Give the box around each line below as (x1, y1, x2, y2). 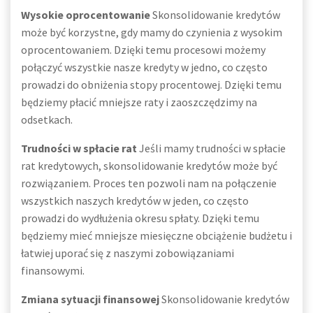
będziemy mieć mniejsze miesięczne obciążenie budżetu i (21, 228, 292, 242)
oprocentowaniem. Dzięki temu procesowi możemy (21, 43, 265, 57)
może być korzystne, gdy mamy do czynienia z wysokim (21, 25, 282, 39)
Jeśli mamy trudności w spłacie (137, 141, 286, 155)
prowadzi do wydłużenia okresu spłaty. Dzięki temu (21, 211, 259, 225)
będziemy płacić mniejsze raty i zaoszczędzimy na (21, 95, 257, 109)
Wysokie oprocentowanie (21, 8, 150, 22)
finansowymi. (21, 263, 85, 277)
